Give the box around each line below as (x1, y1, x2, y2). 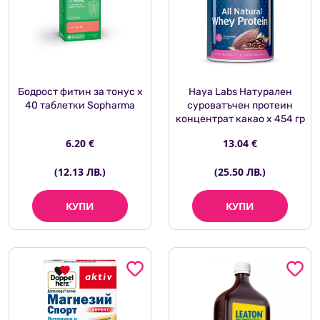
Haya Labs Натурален (188, 86, 292, 99)
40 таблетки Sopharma (25, 99, 135, 112)
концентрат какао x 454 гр (175, 113, 305, 126)
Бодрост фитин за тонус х (17, 86, 143, 99)
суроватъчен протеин (187, 99, 293, 112)
